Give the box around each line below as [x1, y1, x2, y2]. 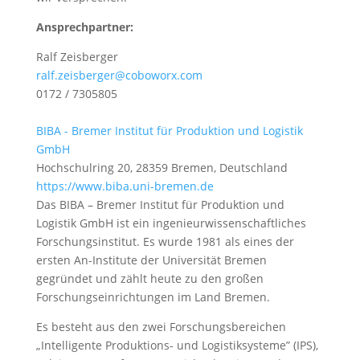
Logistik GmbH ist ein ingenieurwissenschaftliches [35, 215, 306, 231]
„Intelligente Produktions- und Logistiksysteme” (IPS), [35, 337, 318, 353]
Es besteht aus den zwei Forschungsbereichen [35, 319, 286, 334]
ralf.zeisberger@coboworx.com [35, 67, 202, 83]
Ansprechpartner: [35, 19, 133, 35]
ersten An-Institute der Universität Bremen [35, 252, 267, 268]
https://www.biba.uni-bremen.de [35, 178, 214, 194]
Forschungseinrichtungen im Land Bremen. [35, 289, 270, 305]
